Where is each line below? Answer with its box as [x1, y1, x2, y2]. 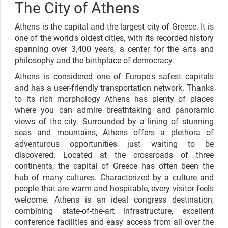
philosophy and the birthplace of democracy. [15, 54, 175, 65]
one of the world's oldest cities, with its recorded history [15, 32, 214, 43]
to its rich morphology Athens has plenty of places [15, 93, 214, 104]
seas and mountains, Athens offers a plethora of [15, 126, 214, 137]
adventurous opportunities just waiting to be [15, 137, 214, 149]
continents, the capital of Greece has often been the [15, 160, 214, 171]
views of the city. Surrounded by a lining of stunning [15, 115, 214, 126]
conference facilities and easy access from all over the [15, 216, 214, 227]
